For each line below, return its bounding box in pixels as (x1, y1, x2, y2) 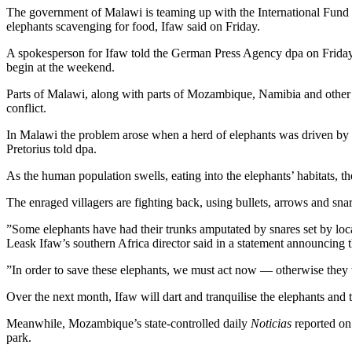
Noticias (251, 317, 291, 331)
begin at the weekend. (6, 60, 115, 75)
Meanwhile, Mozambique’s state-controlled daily (6, 317, 251, 331)
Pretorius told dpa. (6, 142, 97, 156)
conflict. (6, 101, 46, 115)
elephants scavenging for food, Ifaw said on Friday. (6, 20, 260, 34)
